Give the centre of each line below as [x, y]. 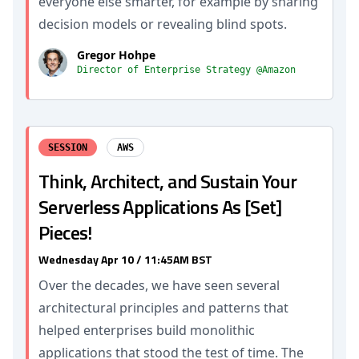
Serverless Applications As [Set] [160, 207]
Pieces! [65, 232]
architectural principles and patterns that [163, 308]
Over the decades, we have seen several [159, 285]
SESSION [68, 147]
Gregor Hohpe [116, 55]
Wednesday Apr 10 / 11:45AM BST [125, 259]
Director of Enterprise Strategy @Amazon [186, 70]
